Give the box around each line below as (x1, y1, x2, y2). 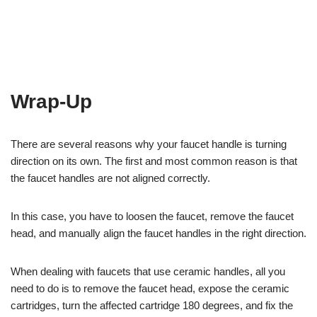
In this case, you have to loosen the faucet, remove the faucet (11, 209, 294, 222)
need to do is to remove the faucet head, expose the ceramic (11, 282, 289, 294)
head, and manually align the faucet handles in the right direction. (11, 226, 306, 239)
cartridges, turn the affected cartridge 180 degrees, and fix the (11, 299, 293, 311)
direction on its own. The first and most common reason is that (11, 154, 297, 167)
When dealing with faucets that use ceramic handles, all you (11, 265, 285, 277)
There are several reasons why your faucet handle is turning (11, 137, 287, 150)
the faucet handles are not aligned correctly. (11, 171, 210, 184)
